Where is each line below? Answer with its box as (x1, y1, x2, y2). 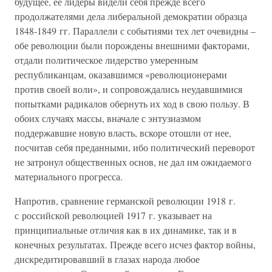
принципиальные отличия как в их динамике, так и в (15, 223, 237, 236)
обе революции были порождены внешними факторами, (15, 39, 250, 52)
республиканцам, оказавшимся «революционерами (15, 68, 227, 81)
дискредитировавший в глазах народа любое (15, 253, 200, 265)
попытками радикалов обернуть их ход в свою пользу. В (15, 97, 250, 110)
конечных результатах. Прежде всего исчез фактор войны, (15, 238, 256, 251)
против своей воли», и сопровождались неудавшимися (15, 83, 242, 95)
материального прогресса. (15, 170, 123, 183)
